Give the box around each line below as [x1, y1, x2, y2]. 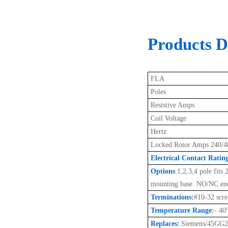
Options [151, 167, 175, 175]
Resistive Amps [151, 101, 194, 109]
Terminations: [151, 193, 194, 201]
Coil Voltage [151, 114, 186, 122]
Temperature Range [151, 206, 212, 214]
